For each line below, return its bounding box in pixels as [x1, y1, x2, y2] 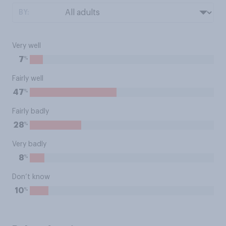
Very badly [12, 141, 46, 148]
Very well [12, 42, 41, 49]
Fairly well [12, 75, 43, 82]
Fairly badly [12, 108, 49, 115]
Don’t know [12, 174, 50, 181]
